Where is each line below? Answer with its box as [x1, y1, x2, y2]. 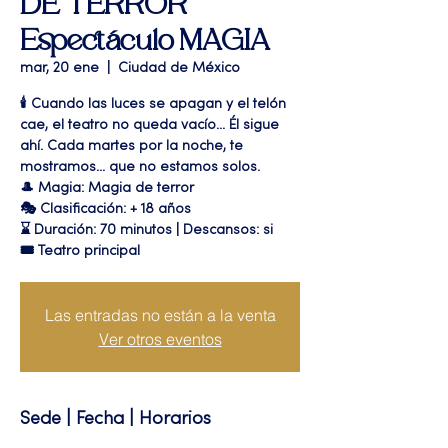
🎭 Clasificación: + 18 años [20, 203, 191, 216]
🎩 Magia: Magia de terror [20, 182, 194, 195]
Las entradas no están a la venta [44, 305, 276, 325]
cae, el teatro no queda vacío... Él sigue [20, 119, 279, 132]
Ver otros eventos [98, 329, 222, 349]
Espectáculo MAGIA [20, 24, 270, 58]
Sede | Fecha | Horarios [20, 411, 211, 428]
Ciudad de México [118, 62, 240, 75]
